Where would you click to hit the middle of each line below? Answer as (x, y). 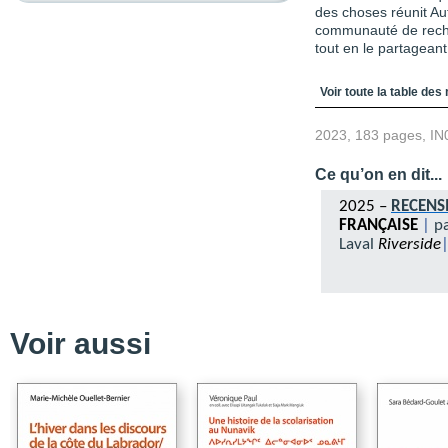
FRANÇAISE (380, 226)
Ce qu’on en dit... (378, 174)
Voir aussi (80, 343)
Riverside (407, 245)
